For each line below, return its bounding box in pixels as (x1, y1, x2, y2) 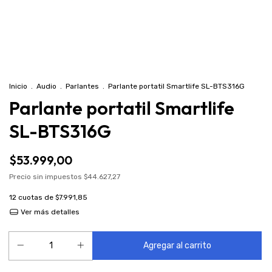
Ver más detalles (18, 208, 80, 216)
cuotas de (18, 193, 55, 202)
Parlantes (66, 82, 99, 90)
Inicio (9, 82, 27, 90)
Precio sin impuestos (9, 172, 84, 181)
